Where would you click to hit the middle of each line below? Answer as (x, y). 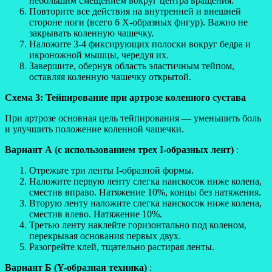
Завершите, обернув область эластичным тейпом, (132, 66)
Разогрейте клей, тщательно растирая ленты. (122, 246)
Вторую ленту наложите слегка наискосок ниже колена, (145, 203)
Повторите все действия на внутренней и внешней (135, 11)
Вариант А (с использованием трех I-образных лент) (119, 149)
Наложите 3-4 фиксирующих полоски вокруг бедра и (140, 44)
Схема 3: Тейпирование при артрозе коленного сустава (125, 97)
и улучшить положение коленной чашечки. (94, 129)
